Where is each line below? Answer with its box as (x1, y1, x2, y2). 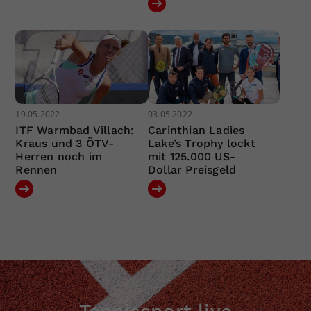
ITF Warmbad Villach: (15, 124, 135, 137)
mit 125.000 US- (147, 150, 235, 164)
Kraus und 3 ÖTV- (15, 137, 115, 151)
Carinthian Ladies (147, 124, 245, 137)
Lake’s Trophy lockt (147, 137, 255, 151)
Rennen (15, 163, 58, 177)
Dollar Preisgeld (147, 163, 237, 177)
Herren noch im (15, 150, 103, 164)
